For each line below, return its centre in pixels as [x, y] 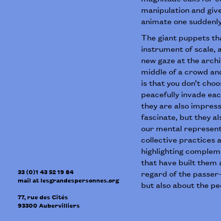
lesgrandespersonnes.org [80, 180]
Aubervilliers [59, 205]
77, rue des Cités [43, 197]
